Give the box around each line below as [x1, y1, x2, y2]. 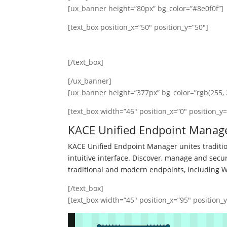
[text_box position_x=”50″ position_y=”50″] [68, 22, 209, 32]
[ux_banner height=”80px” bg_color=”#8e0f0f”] [68, 4, 224, 13]
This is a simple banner [68, 38, 196, 53]
